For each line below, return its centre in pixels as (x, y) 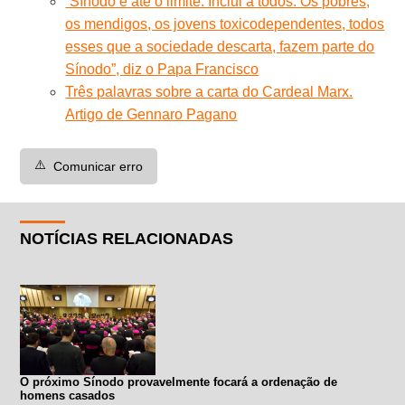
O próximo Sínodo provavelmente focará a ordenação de (179, 381)
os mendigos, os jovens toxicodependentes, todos (225, 24)
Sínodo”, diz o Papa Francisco (162, 69)
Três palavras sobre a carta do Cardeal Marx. (209, 91)
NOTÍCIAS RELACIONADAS (127, 238)
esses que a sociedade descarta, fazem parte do (220, 46)
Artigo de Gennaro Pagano (151, 114)
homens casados (68, 395)
